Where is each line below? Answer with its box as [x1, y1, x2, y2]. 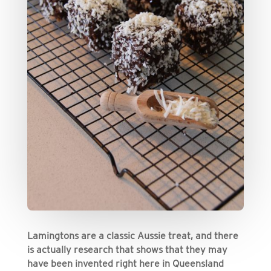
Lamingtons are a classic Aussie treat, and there [27, 229, 238, 241]
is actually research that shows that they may [27, 243, 227, 255]
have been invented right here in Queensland [27, 257, 224, 269]
